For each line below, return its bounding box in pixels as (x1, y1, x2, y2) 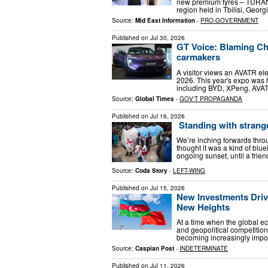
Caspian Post (135, 244, 174, 253)
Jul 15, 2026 (150, 183, 185, 192)
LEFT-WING (173, 166, 205, 175)
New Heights (176, 200, 230, 214)
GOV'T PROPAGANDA (179, 94, 242, 103)
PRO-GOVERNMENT (200, 16, 258, 25)
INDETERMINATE (179, 244, 228, 253)
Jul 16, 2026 (150, 111, 185, 120)
